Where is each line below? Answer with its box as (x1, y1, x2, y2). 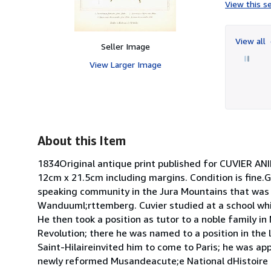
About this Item (38, 133, 126, 148)
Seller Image (100, 41, 150, 51)
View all (235, 35, 268, 46)
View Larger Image (89, 59, 162, 70)
